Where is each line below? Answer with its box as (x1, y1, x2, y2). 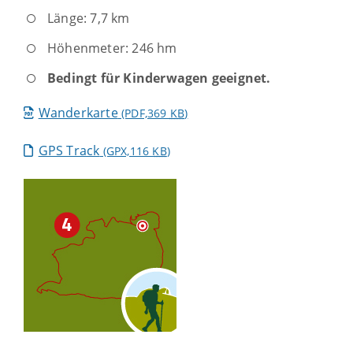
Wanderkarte (38, 104, 118, 122)
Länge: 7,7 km (47, 9, 130, 28)
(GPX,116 (99, 143, 153, 159)
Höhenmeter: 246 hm (47, 39, 177, 58)
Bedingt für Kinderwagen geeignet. (47, 69, 271, 87)
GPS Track (38, 142, 100, 160)
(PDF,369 (117, 106, 170, 121)
